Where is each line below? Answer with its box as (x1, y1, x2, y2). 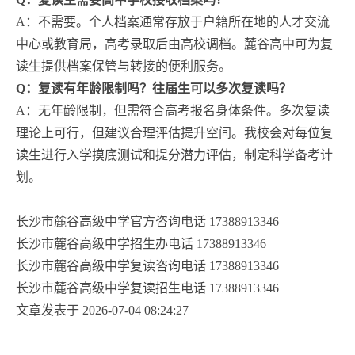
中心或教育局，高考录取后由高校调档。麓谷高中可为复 (16, 36, 333, 51)
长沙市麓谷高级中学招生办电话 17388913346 (16, 236, 266, 250)
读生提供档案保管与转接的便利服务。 (16, 59, 231, 73)
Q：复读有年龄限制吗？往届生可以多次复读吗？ (16, 81, 292, 95)
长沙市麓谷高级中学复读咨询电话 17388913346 (16, 258, 279, 273)
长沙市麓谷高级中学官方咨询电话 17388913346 (16, 214, 279, 228)
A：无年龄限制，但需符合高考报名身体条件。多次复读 (16, 103, 330, 117)
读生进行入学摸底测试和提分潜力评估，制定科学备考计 (16, 147, 333, 162)
